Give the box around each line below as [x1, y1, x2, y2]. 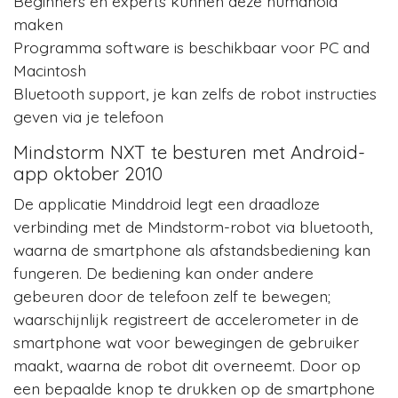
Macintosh [13, 60, 86, 80]
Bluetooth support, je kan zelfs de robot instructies [13, 83, 377, 103]
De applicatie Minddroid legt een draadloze [13, 193, 320, 213]
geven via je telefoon [13, 106, 163, 126]
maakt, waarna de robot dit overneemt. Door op [13, 354, 361, 375]
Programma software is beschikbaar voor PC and [13, 36, 370, 57]
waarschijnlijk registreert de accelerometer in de [13, 308, 359, 329]
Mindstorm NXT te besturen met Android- [13, 140, 365, 163]
